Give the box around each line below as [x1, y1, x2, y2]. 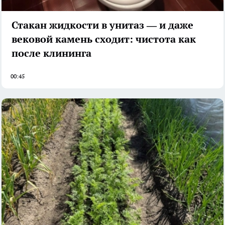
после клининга [12, 47, 91, 60]
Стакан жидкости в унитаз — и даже [12, 19, 193, 32]
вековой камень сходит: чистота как [12, 33, 196, 46]
